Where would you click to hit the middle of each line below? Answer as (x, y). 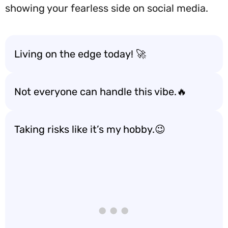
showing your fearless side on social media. (107, 8)
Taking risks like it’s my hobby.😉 (90, 129)
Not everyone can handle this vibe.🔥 (101, 92)
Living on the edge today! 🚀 (80, 54)
